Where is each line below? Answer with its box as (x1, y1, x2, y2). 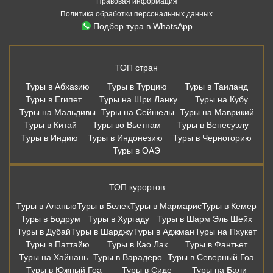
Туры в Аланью (16, 200, 77, 211)
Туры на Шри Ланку (99, 94, 177, 104)
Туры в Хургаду (88, 213, 149, 224)
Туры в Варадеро (93, 252, 162, 262)
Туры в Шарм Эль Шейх (157, 213, 253, 224)
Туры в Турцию (107, 81, 167, 91)
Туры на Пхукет (194, 226, 257, 236)
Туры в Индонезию (88, 132, 163, 143)
